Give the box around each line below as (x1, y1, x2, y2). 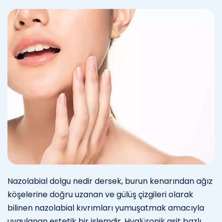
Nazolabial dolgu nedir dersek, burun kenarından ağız (7, 175, 213, 187)
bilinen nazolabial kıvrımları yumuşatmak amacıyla (7, 202, 204, 214)
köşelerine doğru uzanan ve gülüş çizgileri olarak (7, 188, 193, 200)
